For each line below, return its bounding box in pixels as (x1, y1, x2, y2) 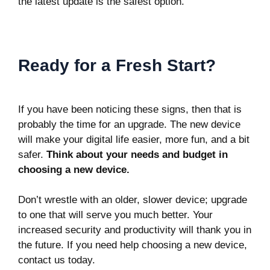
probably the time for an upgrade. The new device (18, 118, 240, 130)
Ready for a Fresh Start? (18, 55, 216, 75)
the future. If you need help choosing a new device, (18, 239, 247, 251)
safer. (18, 148, 46, 160)
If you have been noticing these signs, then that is (18, 103, 242, 115)
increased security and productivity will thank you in (18, 224, 251, 236)
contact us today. (18, 254, 95, 266)
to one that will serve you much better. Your (18, 209, 213, 221)
